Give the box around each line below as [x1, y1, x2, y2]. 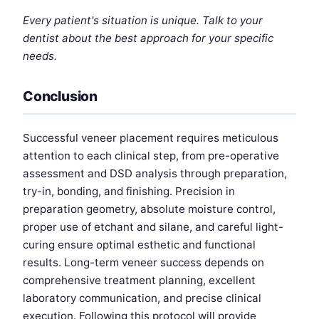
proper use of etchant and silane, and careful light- [23, 220, 283, 234]
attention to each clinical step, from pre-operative [23, 149, 279, 163]
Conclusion [23, 88, 98, 105]
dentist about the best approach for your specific [23, 31, 273, 46]
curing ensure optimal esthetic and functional [23, 238, 256, 252]
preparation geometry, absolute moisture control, [23, 202, 276, 216]
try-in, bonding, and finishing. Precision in [23, 184, 235, 199]
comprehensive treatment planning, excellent [23, 273, 256, 288]
